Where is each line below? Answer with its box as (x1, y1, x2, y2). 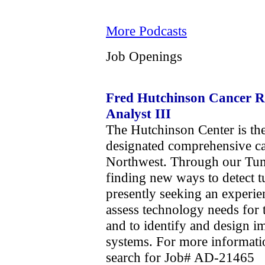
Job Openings (106, 48, 182, 64)
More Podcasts (106, 22, 187, 38)
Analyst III (106, 105, 171, 121)
